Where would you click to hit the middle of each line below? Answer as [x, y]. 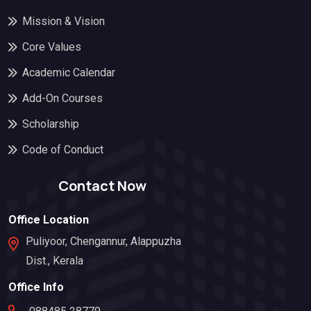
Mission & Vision [64, 21]
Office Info [36, 287]
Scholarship [51, 124]
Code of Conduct [63, 149]
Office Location [49, 220]
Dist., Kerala [54, 260]
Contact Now [102, 186]
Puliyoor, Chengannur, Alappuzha [103, 241]
